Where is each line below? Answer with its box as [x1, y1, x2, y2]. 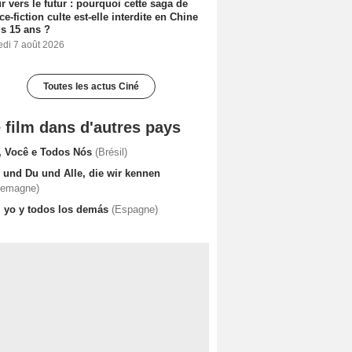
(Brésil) [95, 145, 127, 158]
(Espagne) [112, 203, 158, 215]
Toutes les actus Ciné [43, 80, 139, 92]
